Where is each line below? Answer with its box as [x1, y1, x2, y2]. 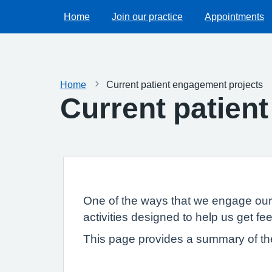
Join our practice [112, 12, 183, 21]
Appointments [205, 12, 264, 21]
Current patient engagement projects [106, 80, 263, 89]
